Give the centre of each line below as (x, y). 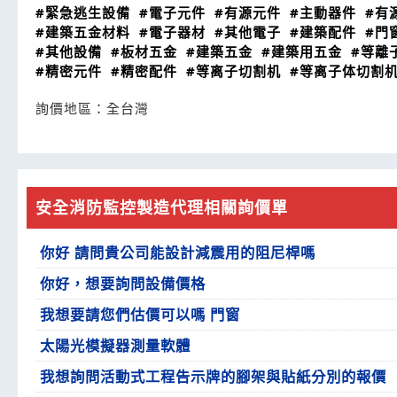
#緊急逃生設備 (83, 12)
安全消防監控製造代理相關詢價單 (162, 207)
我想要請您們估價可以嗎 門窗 (140, 315)
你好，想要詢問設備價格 (123, 284)
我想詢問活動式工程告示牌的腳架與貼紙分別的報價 (213, 377)
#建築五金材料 (83, 32)
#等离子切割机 (234, 71)
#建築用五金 (302, 51)
